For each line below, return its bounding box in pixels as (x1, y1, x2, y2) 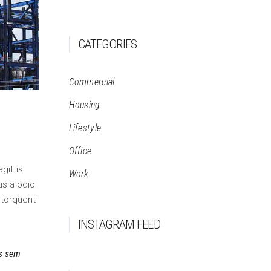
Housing (68, 99, 100, 111)
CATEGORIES (77, 37, 137, 51)
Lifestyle (68, 122, 102, 134)
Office (68, 145, 92, 157)
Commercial (68, 76, 115, 88)
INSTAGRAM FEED (77, 217, 160, 232)
